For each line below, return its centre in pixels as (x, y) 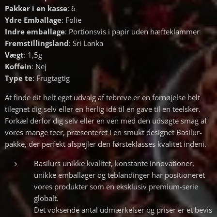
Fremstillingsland (37, 43)
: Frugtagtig (51, 78)
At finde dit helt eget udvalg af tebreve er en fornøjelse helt (102, 97)
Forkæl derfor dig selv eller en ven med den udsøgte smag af (106, 120)
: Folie (71, 20)
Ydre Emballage (33, 20)
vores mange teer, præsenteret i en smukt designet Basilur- (103, 132)
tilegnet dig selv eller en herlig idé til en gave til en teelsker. (103, 109)
